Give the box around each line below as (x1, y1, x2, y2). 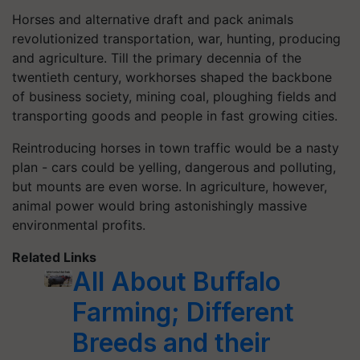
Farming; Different (72, 297, 295, 328)
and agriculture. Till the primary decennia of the (12, 50, 301, 66)
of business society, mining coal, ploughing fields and (12, 88, 337, 104)
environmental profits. (12, 217, 145, 233)
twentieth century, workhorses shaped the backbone (12, 69, 332, 85)
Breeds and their (72, 327, 272, 358)
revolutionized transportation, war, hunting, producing (12, 31, 341, 47)
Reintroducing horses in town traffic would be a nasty (12, 140, 339, 156)
